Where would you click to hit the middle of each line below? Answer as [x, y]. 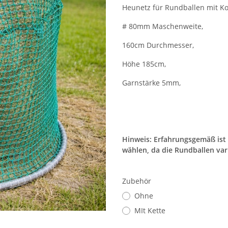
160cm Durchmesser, [158, 45]
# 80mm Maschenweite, [163, 26]
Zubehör [138, 181]
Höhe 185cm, [144, 64]
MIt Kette [150, 211]
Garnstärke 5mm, [151, 83]
